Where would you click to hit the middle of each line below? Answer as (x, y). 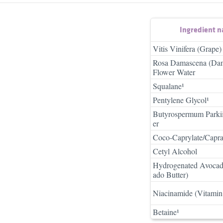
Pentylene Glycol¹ (181, 100)
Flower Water (174, 72)
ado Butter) (170, 174)
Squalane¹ (168, 86)
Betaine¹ (166, 212)
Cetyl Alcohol (175, 151)
